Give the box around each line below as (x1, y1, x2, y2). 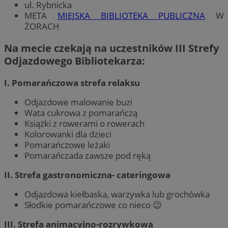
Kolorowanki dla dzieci (24, 128, 111, 140)
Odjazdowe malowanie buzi (24, 96, 132, 108)
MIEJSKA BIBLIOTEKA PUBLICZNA (57, 9, 206, 21)
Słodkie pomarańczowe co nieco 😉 (24, 199, 162, 211)
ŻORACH (24, 20, 60, 32)
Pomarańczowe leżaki (24, 138, 110, 151)
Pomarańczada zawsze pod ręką (24, 149, 151, 161)
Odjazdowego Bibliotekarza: (4, 53, 145, 68)
